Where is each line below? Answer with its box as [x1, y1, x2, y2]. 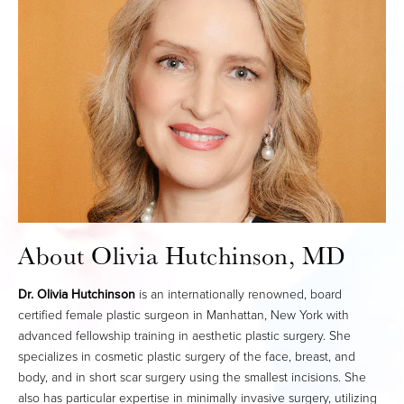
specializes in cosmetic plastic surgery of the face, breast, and [18, 346, 355, 366]
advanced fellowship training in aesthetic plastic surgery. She [18, 326, 351, 345]
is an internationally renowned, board [135, 284, 342, 304]
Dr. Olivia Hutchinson [18, 284, 135, 304]
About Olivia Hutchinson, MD [18, 238, 346, 271]
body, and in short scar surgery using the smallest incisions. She [18, 367, 366, 387]
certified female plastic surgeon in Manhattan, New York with [18, 305, 349, 325]
